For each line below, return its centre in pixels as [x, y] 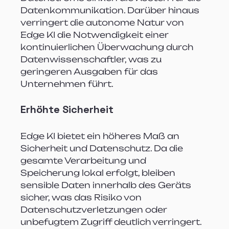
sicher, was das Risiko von [82, 197]
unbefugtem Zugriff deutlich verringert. [112, 222]
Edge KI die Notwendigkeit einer [96, 35]
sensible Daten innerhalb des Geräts [107, 185]
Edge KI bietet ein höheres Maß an [101, 136]
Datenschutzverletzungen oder [95, 209]
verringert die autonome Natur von [104, 22]
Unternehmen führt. [67, 84]
